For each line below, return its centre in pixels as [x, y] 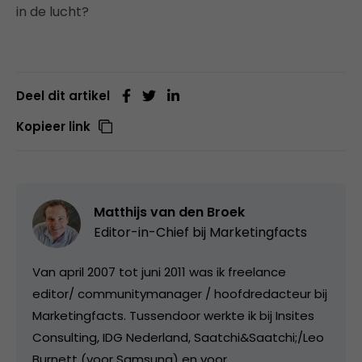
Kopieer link [53, 126]
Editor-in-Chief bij [152, 232]
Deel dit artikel [63, 95]
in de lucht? [53, 11]
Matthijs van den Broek [169, 212]
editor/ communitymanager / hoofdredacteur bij [180, 293]
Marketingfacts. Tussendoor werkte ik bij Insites [173, 315]
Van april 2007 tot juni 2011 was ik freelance [159, 271]
